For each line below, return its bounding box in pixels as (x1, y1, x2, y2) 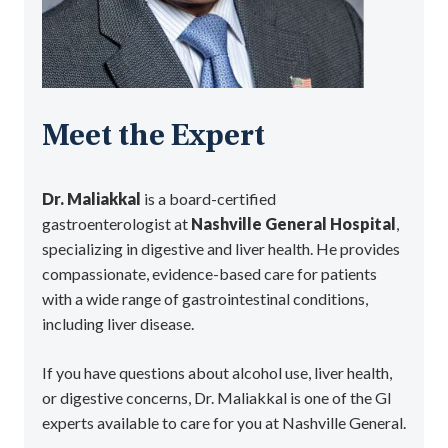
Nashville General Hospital (190, 213, 396, 233)
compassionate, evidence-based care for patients (41, 263, 377, 283)
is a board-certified (140, 188, 276, 208)
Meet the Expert (41, 121, 265, 153)
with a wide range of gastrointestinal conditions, (41, 288, 368, 308)
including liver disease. (41, 313, 194, 333)
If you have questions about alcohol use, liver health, (41, 362, 392, 382)
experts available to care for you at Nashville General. (41, 412, 406, 432)
